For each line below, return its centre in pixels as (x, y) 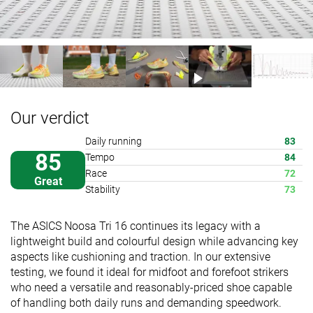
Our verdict (50, 118)
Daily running (114, 141)
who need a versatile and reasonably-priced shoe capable (151, 287)
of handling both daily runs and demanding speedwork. (146, 303)
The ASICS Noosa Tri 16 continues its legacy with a (136, 226)
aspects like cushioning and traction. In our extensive (140, 256)
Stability (103, 189)
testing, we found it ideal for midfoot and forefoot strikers (150, 272)
